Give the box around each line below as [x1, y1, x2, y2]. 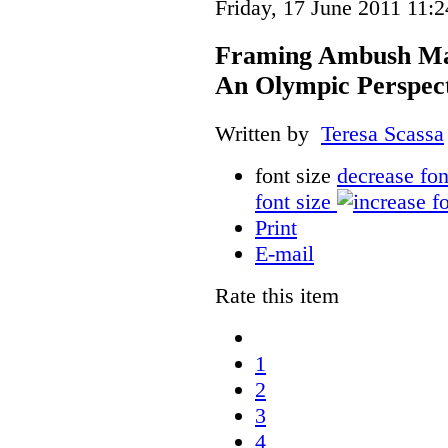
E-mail [255, 240, 314, 266]
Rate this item [215, 282, 339, 308]
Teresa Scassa [321, 120, 444, 146]
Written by [215, 120, 321, 146]
